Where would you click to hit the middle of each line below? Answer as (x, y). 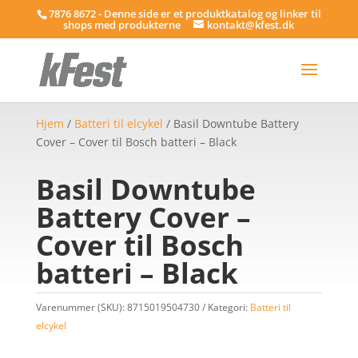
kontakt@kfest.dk (251, 24)
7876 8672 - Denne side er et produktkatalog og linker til (185, 13)
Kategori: (229, 307)
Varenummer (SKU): (81, 307)
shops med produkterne (122, 24)
